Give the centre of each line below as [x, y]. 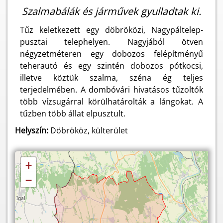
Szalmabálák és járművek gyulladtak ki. [111, 11]
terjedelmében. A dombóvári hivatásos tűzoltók [111, 90]
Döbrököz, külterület [88, 130]
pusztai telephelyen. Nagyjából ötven [111, 42]
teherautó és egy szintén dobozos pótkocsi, [111, 66]
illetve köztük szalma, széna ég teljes [111, 78]
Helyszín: [32, 130]
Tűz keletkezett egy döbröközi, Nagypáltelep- [111, 30]
